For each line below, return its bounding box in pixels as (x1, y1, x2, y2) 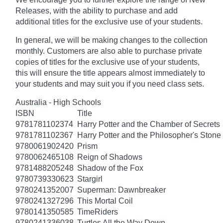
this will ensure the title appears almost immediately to (15, 68, 205, 77)
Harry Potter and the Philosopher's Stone (77, 130, 221, 139)
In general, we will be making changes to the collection (15, 35, 208, 44)
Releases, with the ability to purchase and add (15, 6, 178, 15)
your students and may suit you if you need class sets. (15, 79, 204, 88)
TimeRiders (77, 207, 118, 216)
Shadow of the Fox (77, 163, 143, 172)
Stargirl (77, 174, 103, 183)
